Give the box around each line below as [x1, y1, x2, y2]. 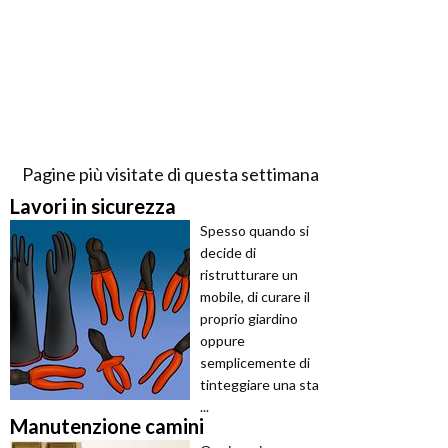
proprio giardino [200, 310, 298, 328]
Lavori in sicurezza [10, 194, 176, 219]
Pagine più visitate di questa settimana [21, 163, 319, 186]
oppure [200, 332, 245, 350]
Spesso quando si [200, 222, 309, 240]
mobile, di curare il [200, 288, 310, 306]
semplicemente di [200, 354, 310, 372]
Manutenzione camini [10, 414, 204, 439]
